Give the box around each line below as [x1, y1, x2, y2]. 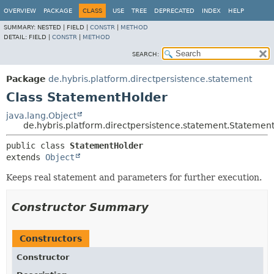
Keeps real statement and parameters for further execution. [6, 172, 262, 182]
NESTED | [37, 24, 67, 31]
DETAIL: [4, 34, 29, 40]
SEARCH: [132, 51, 159, 57]
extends [6, 152, 45, 162]
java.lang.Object [6, 111, 76, 120]
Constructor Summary [12, 201, 149, 213]
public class [6, 141, 70, 150]
